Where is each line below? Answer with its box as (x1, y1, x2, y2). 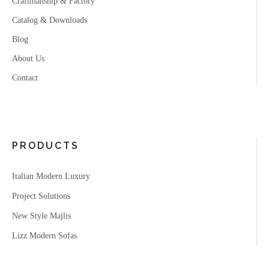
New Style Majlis (12, 211, 71, 220)
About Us (12, 53, 44, 63)
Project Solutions (12, 191, 70, 201)
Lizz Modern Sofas (12, 231, 77, 240)
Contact (12, 73, 38, 82)
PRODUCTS (12, 139, 79, 151)
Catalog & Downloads (12, 15, 87, 25)
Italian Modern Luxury (12, 171, 90, 181)
